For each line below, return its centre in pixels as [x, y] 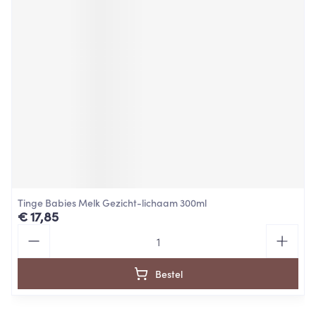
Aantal [34, 231]
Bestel [169, 274]
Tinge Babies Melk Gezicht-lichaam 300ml [112, 202]
